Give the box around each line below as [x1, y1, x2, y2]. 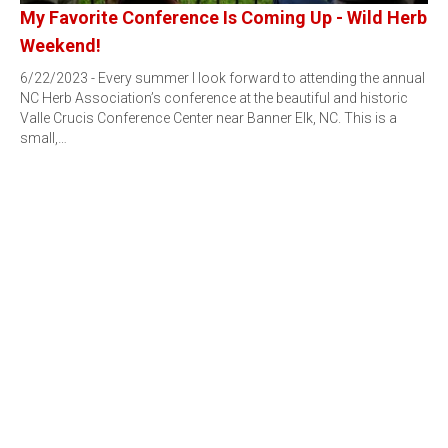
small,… [20, 130, 67, 146]
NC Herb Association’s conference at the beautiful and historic [20, 90, 408, 106]
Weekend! [20, 35, 101, 56]
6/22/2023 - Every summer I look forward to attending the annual [20, 70, 425, 86]
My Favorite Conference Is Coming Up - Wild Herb [20, 7, 427, 28]
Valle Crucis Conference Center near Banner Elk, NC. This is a [20, 110, 397, 126]
